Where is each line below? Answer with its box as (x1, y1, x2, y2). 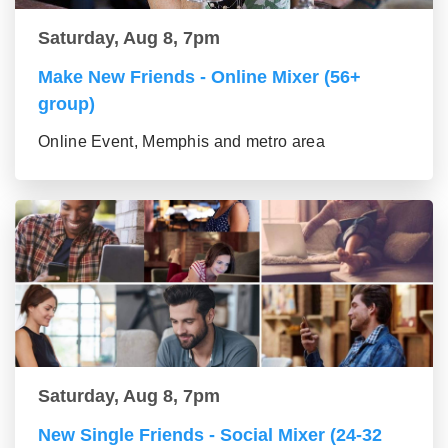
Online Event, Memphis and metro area (38, 133, 325, 151)
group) (38, 94, 95, 115)
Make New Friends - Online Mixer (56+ (38, 67, 361, 88)
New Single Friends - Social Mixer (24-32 (38, 425, 382, 446)
